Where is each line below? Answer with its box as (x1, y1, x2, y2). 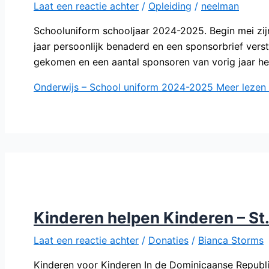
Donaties (148, 234, 189, 246)
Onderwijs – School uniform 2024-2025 (34, 81, 213, 94)
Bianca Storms (198, 234, 264, 246)
